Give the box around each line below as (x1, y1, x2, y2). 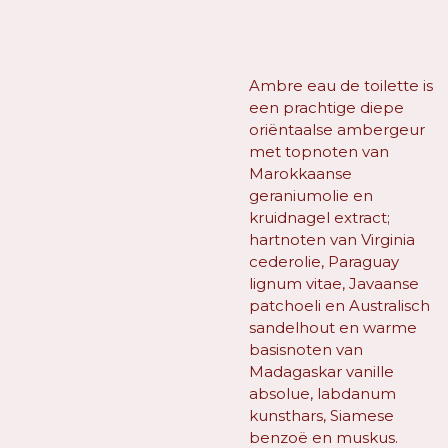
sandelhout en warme (249, 317, 417, 337)
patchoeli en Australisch (249, 295, 430, 315)
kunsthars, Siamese (249, 405, 394, 425)
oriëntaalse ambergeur (249, 119, 425, 139)
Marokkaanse (249, 163, 352, 183)
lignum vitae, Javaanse (249, 273, 419, 293)
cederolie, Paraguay (249, 251, 399, 271)
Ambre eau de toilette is (249, 75, 433, 95)
